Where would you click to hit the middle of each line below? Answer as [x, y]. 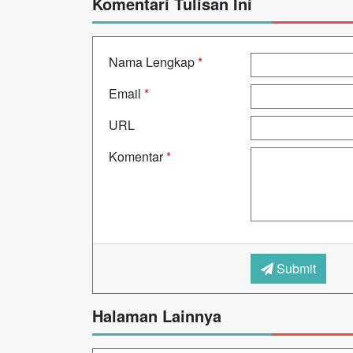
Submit [294, 268]
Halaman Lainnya [157, 316]
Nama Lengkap [153, 62]
